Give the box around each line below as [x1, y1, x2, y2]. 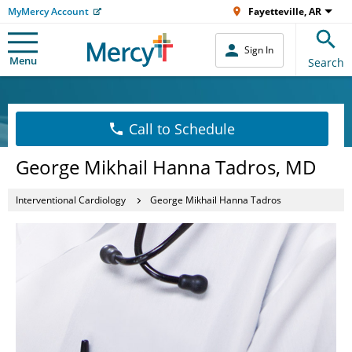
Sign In [244, 43, 273, 57]
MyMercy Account [8, 5, 89, 18]
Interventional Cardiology [16, 192, 126, 207]
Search [308, 55, 344, 70]
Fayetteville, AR [248, 5, 321, 18]
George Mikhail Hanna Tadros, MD [16, 154, 317, 180]
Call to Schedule [128, 119, 235, 138]
